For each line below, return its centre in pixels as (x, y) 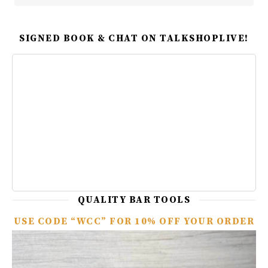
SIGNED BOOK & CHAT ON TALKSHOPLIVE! (134, 39)
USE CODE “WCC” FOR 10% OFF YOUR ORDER (134, 222)
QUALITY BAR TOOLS (134, 200)
